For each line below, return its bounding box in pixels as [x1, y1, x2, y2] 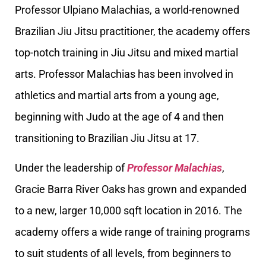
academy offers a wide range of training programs [15, 226, 250, 239]
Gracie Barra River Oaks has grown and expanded [15, 183, 246, 196]
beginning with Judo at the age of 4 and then [15, 110, 224, 123]
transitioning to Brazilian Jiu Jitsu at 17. [15, 131, 199, 144]
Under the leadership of [15, 161, 127, 175]
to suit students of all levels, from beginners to [15, 247, 231, 260]
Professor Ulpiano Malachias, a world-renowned [15, 3, 239, 16]
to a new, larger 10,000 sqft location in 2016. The [15, 204, 242, 217]
